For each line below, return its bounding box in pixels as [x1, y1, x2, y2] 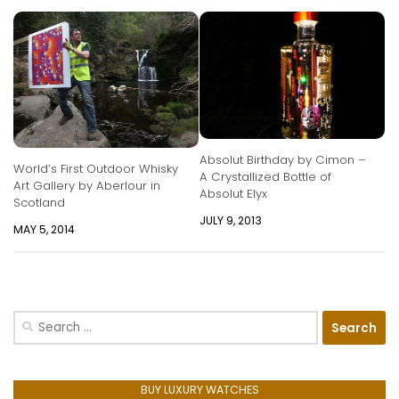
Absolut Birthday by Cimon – [199, 151, 366, 168]
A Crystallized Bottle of [199, 167, 331, 185]
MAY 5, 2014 [13, 222, 75, 238]
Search [12, 311, 54, 329]
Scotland [13, 194, 65, 212]
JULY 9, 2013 [199, 212, 262, 228]
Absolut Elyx [199, 184, 267, 202]
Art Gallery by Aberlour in [13, 177, 160, 195]
